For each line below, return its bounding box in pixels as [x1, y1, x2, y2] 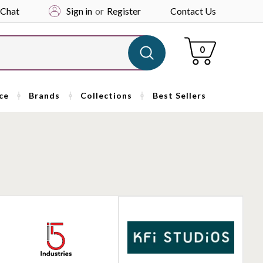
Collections [80, 90, 133, 100]
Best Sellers [152, 90, 206, 100]
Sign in [66, 5, 92, 16]
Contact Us [170, 5, 216, 16]
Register [106, 5, 141, 16]
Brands [29, 90, 60, 100]
